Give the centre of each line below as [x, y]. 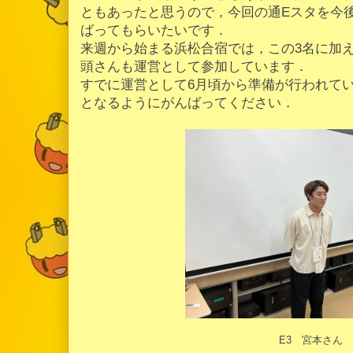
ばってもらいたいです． [154, 30]
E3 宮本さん [311, 340]
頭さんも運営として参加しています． [194, 66]
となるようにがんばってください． [188, 102]
